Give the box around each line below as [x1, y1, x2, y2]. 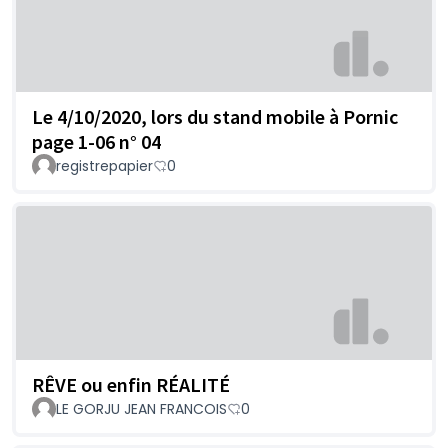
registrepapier [56, 156, 153, 177]
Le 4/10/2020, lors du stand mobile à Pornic [32, 104, 398, 130]
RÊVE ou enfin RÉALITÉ [32, 371, 230, 397]
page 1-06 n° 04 [32, 129, 161, 155]
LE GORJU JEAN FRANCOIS [56, 398, 227, 419]
